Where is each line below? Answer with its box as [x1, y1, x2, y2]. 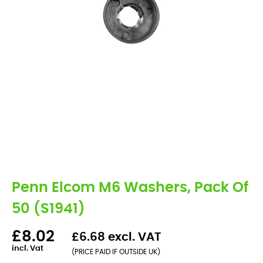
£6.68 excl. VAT [72, 231, 161, 243]
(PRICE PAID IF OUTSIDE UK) [72, 248, 160, 255]
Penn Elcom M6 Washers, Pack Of [12, 181, 248, 195]
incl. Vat [12, 245, 43, 252]
